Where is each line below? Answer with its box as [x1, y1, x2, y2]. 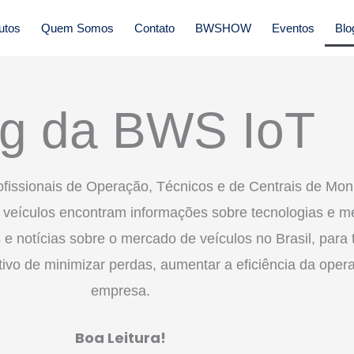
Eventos [271, 21, 314, 35]
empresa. [90, 283, 150, 299]
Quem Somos [40, 21, 114, 35]
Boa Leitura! [74, 327, 166, 348]
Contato [134, 21, 175, 35]
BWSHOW [194, 21, 251, 35]
